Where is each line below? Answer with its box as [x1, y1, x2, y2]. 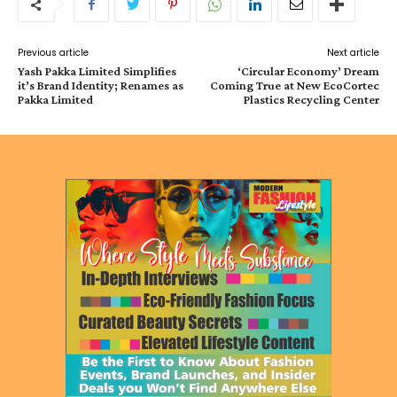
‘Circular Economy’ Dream [237, 64, 379, 78]
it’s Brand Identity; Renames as [18, 78, 183, 92]
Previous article [18, 46, 89, 59]
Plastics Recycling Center [243, 92, 379, 106]
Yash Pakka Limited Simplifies [18, 64, 176, 78]
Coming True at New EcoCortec [209, 78, 379, 92]
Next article [326, 46, 379, 59]
